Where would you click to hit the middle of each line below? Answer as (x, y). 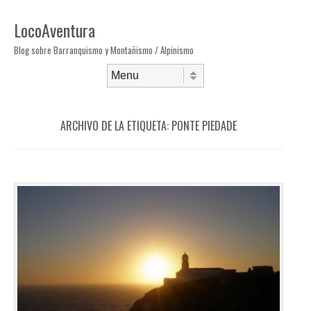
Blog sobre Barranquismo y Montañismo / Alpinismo (104, 50)
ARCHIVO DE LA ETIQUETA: (116, 126)
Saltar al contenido (49, 92)
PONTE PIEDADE (204, 126)
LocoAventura (54, 30)
